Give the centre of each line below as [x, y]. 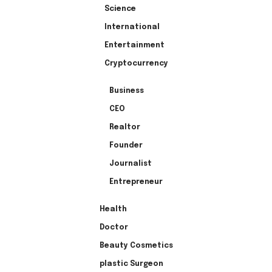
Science [120, 9]
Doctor [114, 227]
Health [113, 209]
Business [127, 91]
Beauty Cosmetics [136, 246]
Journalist [131, 164]
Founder [126, 145]
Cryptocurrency [136, 63]
